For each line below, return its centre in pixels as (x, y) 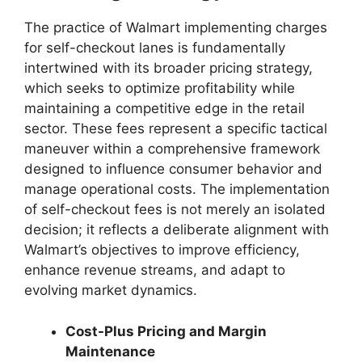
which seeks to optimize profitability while (160, 88)
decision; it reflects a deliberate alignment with (177, 230)
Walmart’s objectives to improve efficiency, (162, 250)
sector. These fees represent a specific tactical (176, 129)
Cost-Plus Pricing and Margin (166, 331)
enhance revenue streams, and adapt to (155, 270)
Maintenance (110, 351)
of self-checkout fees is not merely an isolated (175, 210)
